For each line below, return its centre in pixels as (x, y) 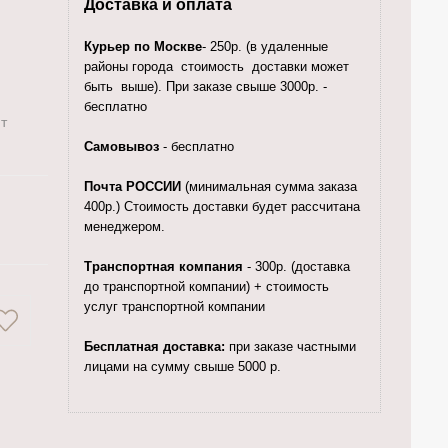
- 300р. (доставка (296, 266)
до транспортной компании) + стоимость (206, 286)
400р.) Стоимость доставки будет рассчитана (221, 206)
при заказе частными (290, 346)
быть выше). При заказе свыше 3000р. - (205, 86)
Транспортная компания (163, 266)
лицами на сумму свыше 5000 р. (182, 366)
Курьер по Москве (142, 46)
